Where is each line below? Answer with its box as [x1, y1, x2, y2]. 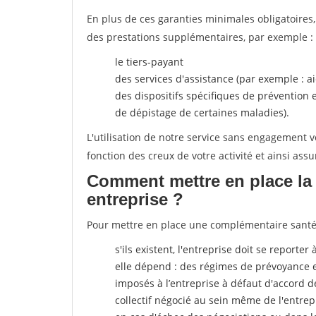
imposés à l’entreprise [115, 276, 219, 290]
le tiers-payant [115, 55, 183, 68]
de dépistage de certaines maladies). [115, 106, 289, 119]
